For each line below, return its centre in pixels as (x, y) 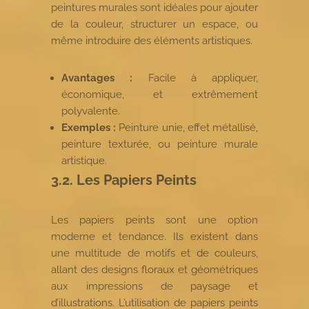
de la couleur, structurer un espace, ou (154, 24)
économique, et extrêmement (160, 94)
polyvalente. (91, 111)
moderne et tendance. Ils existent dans (154, 236)
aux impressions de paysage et (154, 286)
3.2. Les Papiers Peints (124, 180)
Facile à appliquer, (195, 78)
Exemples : (89, 127)
